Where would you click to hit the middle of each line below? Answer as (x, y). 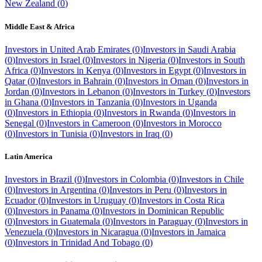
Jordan (17, 91)
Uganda (202, 102)
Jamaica (211, 232)
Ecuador (20, 201)
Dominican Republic (186, 211)
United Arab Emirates (90, 49)
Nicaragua (120, 232)
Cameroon (111, 123)
